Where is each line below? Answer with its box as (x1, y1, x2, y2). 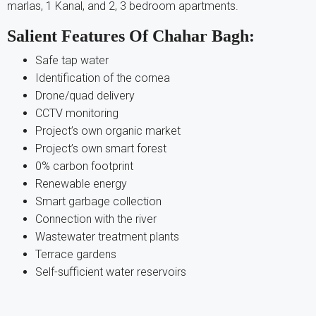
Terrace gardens (35, 247, 116, 261)
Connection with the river (35, 212, 157, 226)
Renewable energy (35, 176, 127, 190)
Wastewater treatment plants (35, 229, 179, 243)
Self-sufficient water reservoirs (35, 265, 186, 279)
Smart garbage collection (35, 194, 162, 208)
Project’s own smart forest (35, 141, 166, 155)
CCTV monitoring (35, 106, 119, 120)
